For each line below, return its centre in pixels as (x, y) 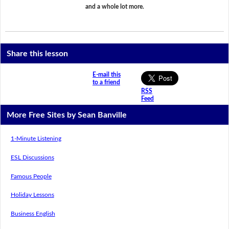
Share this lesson (38, 53)
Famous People (31, 176)
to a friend (106, 83)
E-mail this (107, 75)
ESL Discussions (32, 158)
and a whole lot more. (114, 7)
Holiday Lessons (32, 195)
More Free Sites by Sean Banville (67, 115)
